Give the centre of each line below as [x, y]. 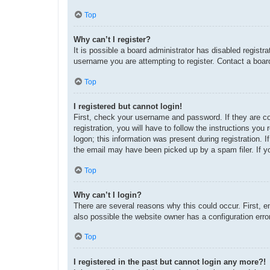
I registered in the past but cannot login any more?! [170, 262]
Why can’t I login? [108, 195]
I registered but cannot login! [128, 106]
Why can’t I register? [112, 40]
